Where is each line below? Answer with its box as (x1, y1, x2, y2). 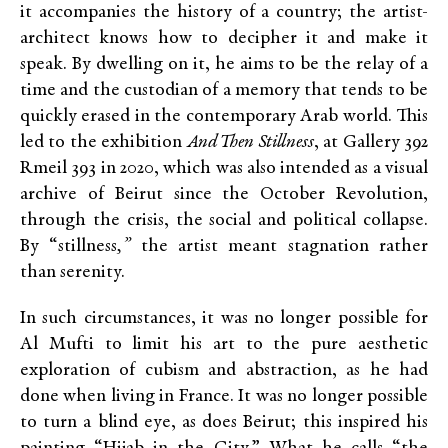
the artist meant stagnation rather (140, 237, 429, 256)
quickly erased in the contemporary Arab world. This (20, 107, 428, 126)
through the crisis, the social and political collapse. (20, 211, 428, 230)
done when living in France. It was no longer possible (20, 387, 428, 406)
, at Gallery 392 (313, 133, 429, 152)
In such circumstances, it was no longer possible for (20, 309, 428, 328)
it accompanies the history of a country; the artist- (20, 3, 428, 22)
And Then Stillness (186, 133, 314, 152)
